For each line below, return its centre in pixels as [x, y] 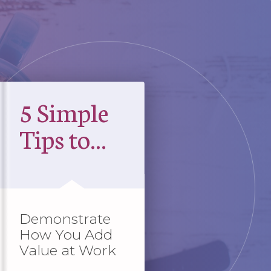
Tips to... [63, 138]
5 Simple [64, 111]
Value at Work [67, 250]
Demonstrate [65, 219]
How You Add [66, 234]
